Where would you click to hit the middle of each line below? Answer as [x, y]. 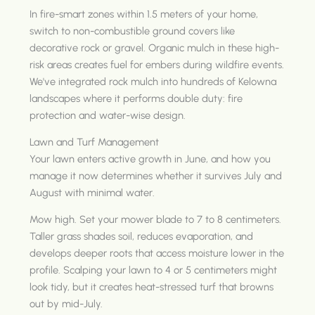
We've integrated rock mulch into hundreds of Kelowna [153, 81]
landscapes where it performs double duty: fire [136, 98]
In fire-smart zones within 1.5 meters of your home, [144, 14]
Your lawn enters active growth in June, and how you [150, 159]
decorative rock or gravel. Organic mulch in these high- [155, 47]
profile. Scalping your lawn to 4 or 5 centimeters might [154, 270]
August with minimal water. [92, 192]
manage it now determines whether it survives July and [156, 175]
